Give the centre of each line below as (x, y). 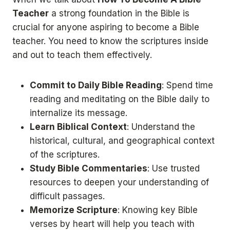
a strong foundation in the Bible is (119, 14)
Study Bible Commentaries (89, 169)
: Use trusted (174, 169)
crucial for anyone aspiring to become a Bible (106, 27)
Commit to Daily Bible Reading (96, 85)
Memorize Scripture (74, 210)
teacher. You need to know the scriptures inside (110, 41)
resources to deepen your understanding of (119, 183)
